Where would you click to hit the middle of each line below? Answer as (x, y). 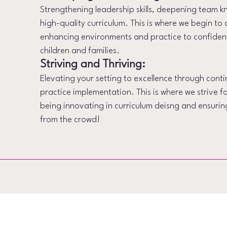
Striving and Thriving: (93, 64)
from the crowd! (71, 120)
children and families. (81, 51)
